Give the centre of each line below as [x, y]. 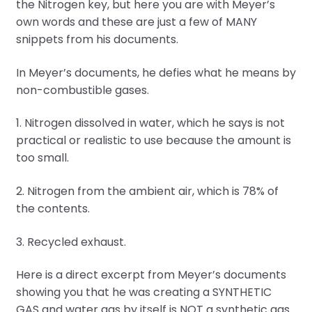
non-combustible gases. [82, 90]
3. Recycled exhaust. [71, 242]
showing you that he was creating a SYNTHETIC [143, 292]
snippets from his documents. [97, 40]
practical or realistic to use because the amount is [153, 141]
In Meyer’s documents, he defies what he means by [156, 72]
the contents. [53, 209]
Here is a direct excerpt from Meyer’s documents [151, 275]
